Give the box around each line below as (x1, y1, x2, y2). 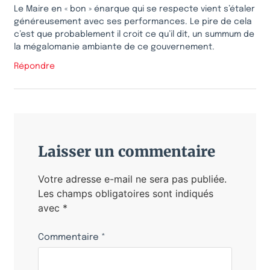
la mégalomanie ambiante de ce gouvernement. (14, 42, 215, 51)
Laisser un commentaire (38, 142, 215, 161)
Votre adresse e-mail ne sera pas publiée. (38, 172, 227, 185)
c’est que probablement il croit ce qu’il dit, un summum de (14, 30, 254, 39)
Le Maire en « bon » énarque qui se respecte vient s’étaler (14, 4, 255, 13)
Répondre (14, 61, 55, 71)
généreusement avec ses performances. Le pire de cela (14, 17, 252, 26)
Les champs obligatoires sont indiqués (38, 187, 213, 199)
